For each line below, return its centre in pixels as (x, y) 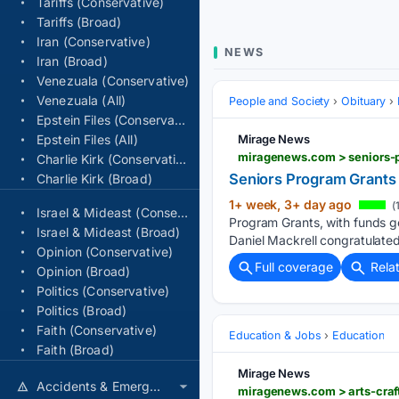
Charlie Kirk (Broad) (94, 179)
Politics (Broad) (82, 310)
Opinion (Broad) (84, 271)
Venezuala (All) (81, 100)
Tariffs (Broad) (79, 22)
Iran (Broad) (72, 61)
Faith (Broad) (75, 350)
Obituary (364, 101)
